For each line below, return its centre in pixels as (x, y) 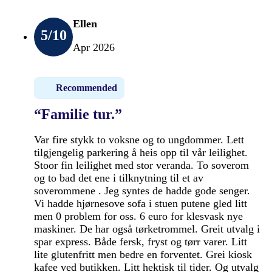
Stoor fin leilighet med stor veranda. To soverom (141, 165)
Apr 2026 (94, 47)
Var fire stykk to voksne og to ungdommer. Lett (139, 139)
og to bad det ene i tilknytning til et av (119, 178)
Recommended (87, 87)
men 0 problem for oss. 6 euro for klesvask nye (138, 216)
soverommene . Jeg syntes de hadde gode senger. (142, 190)
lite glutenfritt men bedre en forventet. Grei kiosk (143, 254)
